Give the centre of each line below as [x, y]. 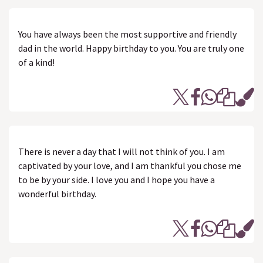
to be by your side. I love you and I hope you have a [117, 180]
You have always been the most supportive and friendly [127, 34]
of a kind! [36, 62]
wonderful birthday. [57, 194]
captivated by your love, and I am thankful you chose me [130, 166]
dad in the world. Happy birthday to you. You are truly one [131, 48]
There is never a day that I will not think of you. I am [122, 151]
